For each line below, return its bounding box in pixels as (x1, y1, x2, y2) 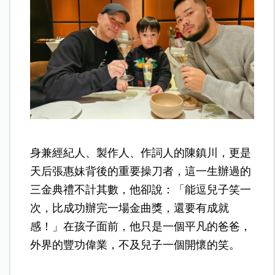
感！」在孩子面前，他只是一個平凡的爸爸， (30, 220, 252, 233)
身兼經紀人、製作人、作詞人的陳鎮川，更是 (30, 146, 252, 159)
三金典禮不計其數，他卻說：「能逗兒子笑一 (30, 183, 252, 196)
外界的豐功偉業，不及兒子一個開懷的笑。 (30, 238, 241, 251)
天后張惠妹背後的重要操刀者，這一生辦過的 (30, 165, 252, 177)
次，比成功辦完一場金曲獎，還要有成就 (30, 201, 230, 214)
